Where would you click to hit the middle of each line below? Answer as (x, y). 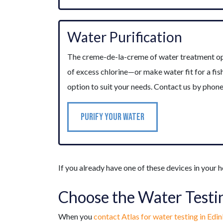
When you (76, 217)
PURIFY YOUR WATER (112, 117)
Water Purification (125, 37)
